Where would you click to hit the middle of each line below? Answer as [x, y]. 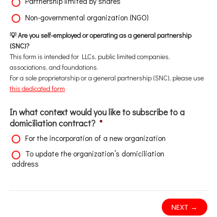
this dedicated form [37, 89]
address [25, 163]
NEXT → [185, 207]
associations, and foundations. [54, 67]
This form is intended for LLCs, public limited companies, [90, 57]
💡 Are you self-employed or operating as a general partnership [101, 35]
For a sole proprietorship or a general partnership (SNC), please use [107, 78]
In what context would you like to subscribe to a [97, 112]
